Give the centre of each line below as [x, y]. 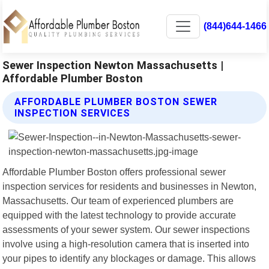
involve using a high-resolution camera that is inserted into [126, 243]
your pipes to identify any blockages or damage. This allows [129, 258]
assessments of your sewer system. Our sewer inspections [126, 229]
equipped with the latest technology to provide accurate [119, 215]
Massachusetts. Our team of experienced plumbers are [118, 200]
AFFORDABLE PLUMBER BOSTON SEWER [116, 101]
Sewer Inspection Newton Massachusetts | [113, 65]
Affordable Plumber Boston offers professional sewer [114, 171]
